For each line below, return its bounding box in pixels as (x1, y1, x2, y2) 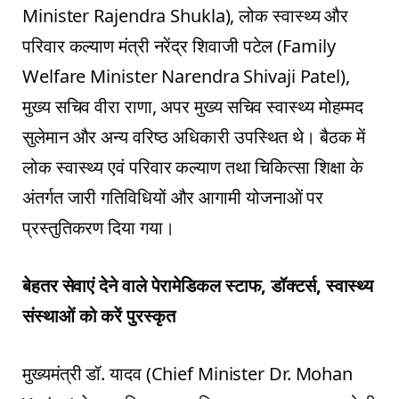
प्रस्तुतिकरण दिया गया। (22, 216, 175, 240)
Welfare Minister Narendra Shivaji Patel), (22, 64, 350, 89)
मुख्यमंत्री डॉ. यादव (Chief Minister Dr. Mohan (22, 361, 354, 386)
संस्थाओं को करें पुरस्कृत (22, 303, 175, 328)
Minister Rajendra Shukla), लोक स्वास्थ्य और (22, 4, 349, 28)
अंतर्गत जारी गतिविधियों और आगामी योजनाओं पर (22, 185, 324, 210)
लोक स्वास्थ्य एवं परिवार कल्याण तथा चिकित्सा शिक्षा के (22, 155, 363, 180)
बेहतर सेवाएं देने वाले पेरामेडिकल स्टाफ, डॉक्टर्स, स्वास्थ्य (22, 273, 374, 297)
